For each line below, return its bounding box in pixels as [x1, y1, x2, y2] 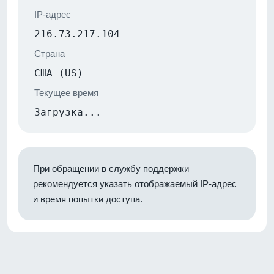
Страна [34, 48, 65, 59]
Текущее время [34, 87, 98, 98]
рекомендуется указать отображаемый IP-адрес [33, 178, 237, 189]
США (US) [34, 67, 83, 79]
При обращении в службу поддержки [33, 163, 189, 174]
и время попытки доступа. [33, 193, 143, 204]
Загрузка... [34, 106, 102, 118]
